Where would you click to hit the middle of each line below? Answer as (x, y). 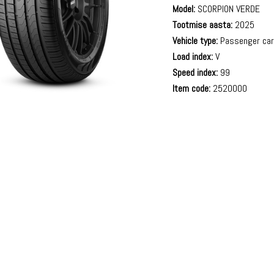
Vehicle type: (195, 41)
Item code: (192, 88)
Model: (184, 9)
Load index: (193, 57)
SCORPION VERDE (228, 9)
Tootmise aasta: (203, 25)
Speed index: (195, 72)
